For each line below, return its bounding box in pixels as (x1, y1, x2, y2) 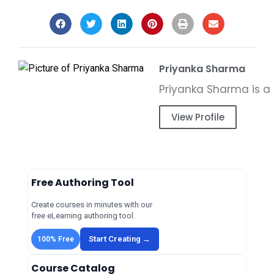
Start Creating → (89, 234, 150, 244)
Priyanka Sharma (159, 61, 245, 76)
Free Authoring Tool (31, 176, 134, 190)
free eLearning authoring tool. (31, 211, 135, 221)
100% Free (37, 235, 74, 244)
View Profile (171, 111, 224, 124)
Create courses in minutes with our (31, 200, 152, 210)
